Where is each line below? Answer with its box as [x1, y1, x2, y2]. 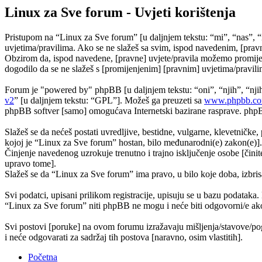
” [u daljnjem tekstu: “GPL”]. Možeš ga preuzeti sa [14, 95, 204, 106]
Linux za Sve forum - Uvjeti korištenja [5, 5, 236, 20]
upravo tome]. [5, 158, 56, 169]
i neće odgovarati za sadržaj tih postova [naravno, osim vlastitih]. [5, 232, 243, 243]
